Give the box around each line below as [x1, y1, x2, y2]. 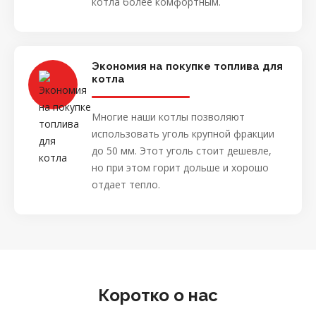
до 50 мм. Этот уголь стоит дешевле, [92, 143, 272, 157]
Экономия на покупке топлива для [92, 59, 283, 73]
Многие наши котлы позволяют [92, 109, 245, 123]
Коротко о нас [98, 284, 218, 305]
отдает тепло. [92, 177, 160, 191]
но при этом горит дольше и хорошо [92, 160, 269, 174]
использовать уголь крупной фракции [92, 126, 274, 140]
